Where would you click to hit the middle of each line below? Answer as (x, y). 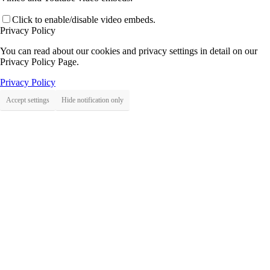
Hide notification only (93, 100)
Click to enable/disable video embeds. (84, 20)
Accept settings (28, 100)
